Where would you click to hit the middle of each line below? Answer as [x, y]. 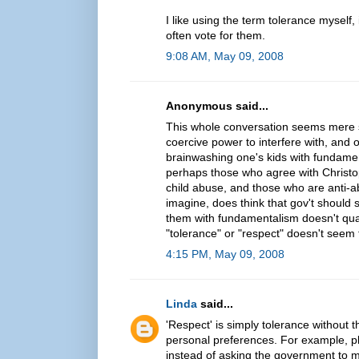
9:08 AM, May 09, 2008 [225, 56]
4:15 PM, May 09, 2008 [225, 254]
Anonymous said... [217, 105]
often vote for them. [216, 35]
